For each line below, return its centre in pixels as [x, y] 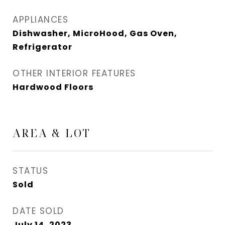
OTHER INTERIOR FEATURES [74, 73]
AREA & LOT [52, 133]
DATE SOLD [38, 211]
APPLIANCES [40, 20]
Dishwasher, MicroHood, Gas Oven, [95, 33]
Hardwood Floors [53, 87]
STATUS [30, 171]
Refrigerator [42, 47]
